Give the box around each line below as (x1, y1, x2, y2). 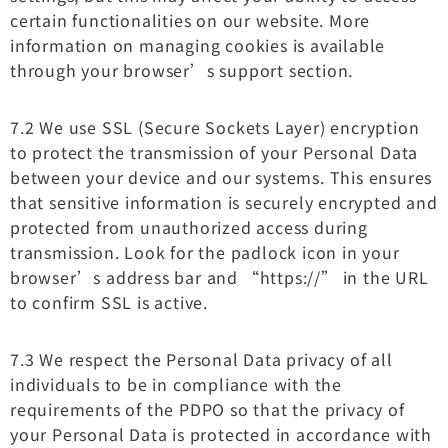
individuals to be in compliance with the (10, 371, 342, 396)
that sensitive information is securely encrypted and (10, 189, 438, 214)
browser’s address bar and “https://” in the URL (10, 264, 429, 289)
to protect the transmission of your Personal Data (10, 139, 419, 164)
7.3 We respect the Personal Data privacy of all (10, 346, 393, 371)
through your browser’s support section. (10, 57, 354, 82)
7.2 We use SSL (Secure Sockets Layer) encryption (10, 114, 420, 139)
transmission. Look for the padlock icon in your (10, 239, 400, 264)
